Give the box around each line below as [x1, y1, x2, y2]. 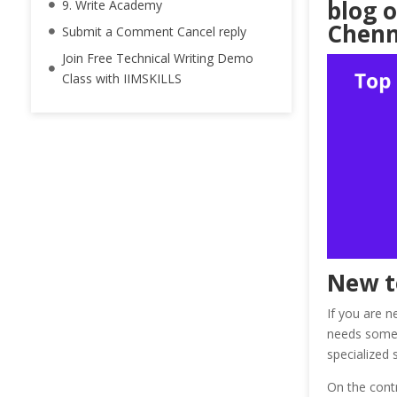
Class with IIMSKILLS [62, 70, 182, 88]
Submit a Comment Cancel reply [62, 23, 246, 41]
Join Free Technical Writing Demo [62, 50, 253, 67]
